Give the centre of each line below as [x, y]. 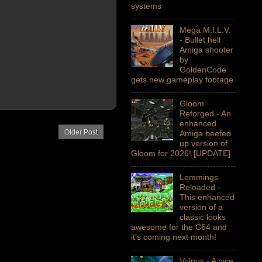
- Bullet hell [200, 40]
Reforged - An [205, 114]
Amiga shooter [206, 50]
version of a [201, 207]
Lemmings [199, 177]
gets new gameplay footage [182, 80]
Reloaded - [200, 187]
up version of [203, 144]
